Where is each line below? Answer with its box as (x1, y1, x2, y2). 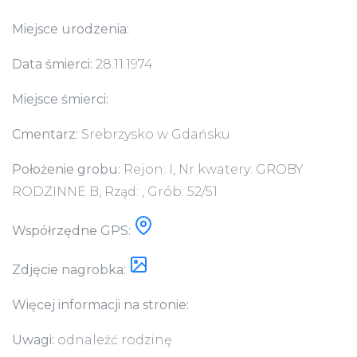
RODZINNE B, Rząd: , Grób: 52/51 (12, 184, 218, 199)
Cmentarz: (12, 127, 81, 142)
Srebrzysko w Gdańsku (81, 127, 230, 142)
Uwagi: (12, 332, 57, 347)
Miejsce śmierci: (12, 92, 108, 107)
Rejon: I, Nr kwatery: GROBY (124, 162, 304, 177)
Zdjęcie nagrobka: (12, 262, 129, 277)
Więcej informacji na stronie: (12, 297, 189, 312)
